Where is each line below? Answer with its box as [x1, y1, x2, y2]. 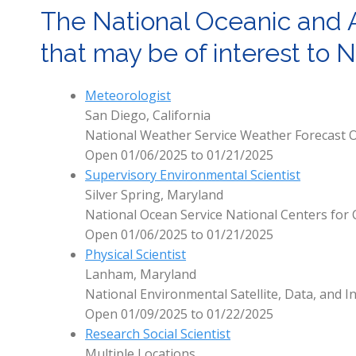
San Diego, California [85, 106, 211, 125]
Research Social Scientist [85, 325, 231, 343]
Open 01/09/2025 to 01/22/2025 [85, 305, 274, 323]
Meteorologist [85, 87, 172, 105]
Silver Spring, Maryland [85, 186, 224, 204]
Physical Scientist [85, 246, 187, 264]
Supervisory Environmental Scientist [85, 166, 301, 184]
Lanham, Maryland [85, 265, 197, 284]
